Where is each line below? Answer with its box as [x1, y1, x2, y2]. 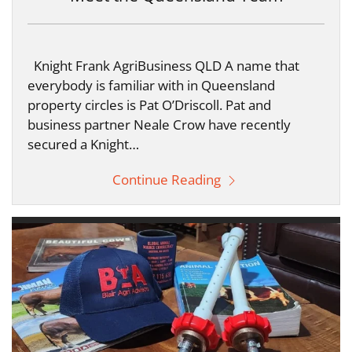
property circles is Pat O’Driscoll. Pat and [27, 95, 271, 114]
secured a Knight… [27, 134, 139, 153]
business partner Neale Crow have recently [27, 115, 291, 134]
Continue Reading [112, 170, 224, 189]
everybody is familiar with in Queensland [27, 75, 275, 94]
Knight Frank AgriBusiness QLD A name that [27, 56, 299, 75]
